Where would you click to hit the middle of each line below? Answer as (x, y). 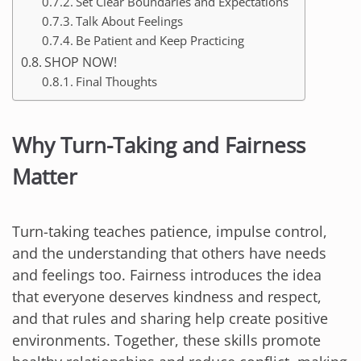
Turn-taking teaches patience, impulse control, (170, 232)
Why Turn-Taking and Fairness (159, 145)
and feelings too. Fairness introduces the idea (167, 275)
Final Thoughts (116, 81)
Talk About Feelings (129, 21)
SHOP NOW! (81, 62)
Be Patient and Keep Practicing (160, 40)
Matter (45, 176)
